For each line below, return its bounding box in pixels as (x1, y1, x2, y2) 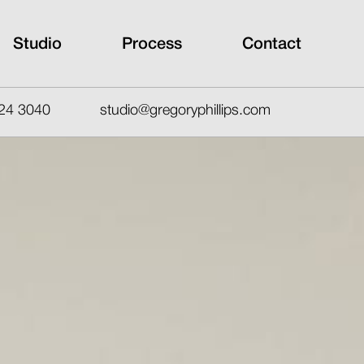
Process (122, 37, 182, 52)
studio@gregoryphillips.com (100, 104, 271, 117)
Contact (242, 37, 301, 52)
